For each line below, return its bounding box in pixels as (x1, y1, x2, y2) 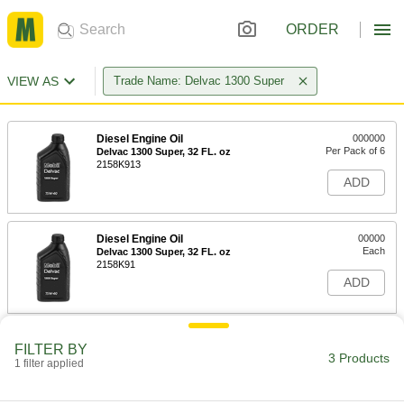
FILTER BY (14, 342, 87, 357)
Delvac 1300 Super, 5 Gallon (96, 346, 227, 357)
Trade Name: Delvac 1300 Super (114, 74, 284, 87)
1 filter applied (14, 357, 84, 370)
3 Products (328, 351, 390, 365)
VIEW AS (7, 74, 59, 88)
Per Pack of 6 (326, 145, 385, 156)
